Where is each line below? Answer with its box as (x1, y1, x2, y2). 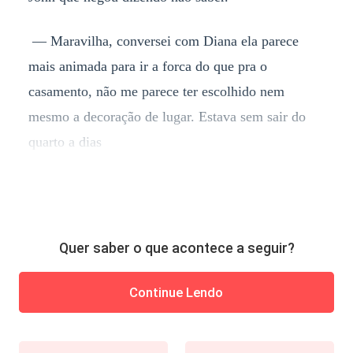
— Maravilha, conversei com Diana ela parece (28, 32, 299, 49)
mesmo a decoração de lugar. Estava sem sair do (28, 108, 306, 124)
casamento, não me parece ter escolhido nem (28, 83, 284, 99)
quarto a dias (28, 133, 102, 150)
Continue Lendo (129, 284, 224, 300)
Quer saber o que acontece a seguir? (58, 240, 295, 257)
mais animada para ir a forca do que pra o (28, 58, 267, 74)
